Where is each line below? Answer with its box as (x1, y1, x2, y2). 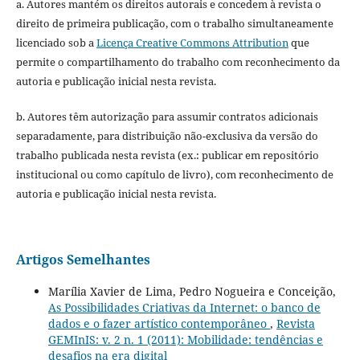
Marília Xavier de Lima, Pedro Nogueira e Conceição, (47, 284, 336, 300)
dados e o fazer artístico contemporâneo (47, 316, 270, 332)
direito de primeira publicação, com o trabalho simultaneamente (15, 16, 333, 31)
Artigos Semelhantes (15, 251, 150, 269)
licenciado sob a (15, 35, 96, 51)
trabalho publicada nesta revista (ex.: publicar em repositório (15, 148, 319, 163)
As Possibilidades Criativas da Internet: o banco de (47, 300, 321, 316)
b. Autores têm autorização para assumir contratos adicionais (15, 109, 318, 125)
